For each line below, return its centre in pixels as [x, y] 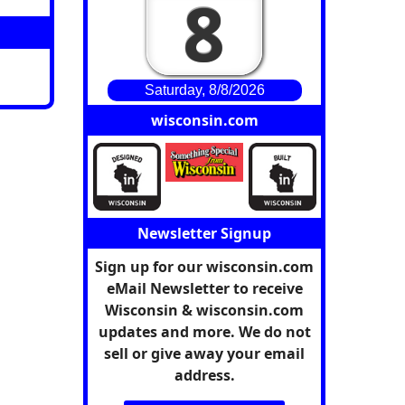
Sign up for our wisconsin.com [204, 266]
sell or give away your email [204, 353]
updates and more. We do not [204, 331]
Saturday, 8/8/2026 [204, 89]
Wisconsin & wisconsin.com [204, 310]
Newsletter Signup [204, 233]
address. [204, 375]
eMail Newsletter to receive [204, 288]
